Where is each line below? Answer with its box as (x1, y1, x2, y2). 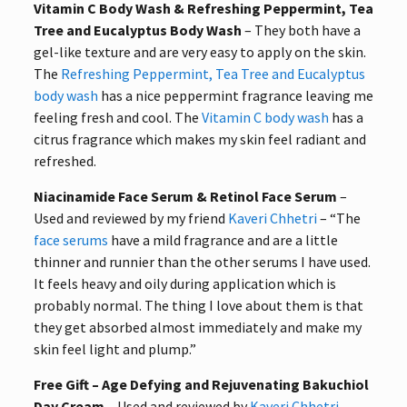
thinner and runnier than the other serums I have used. (33, 252, 371, 271)
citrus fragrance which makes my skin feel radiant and (33, 129, 366, 148)
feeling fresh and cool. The (33, 107, 202, 126)
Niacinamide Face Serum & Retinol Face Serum (33, 186, 337, 205)
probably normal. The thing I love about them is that (33, 295, 363, 314)
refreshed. (33, 151, 96, 170)
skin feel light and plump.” (33, 339, 196, 358)
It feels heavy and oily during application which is (33, 273, 336, 293)
